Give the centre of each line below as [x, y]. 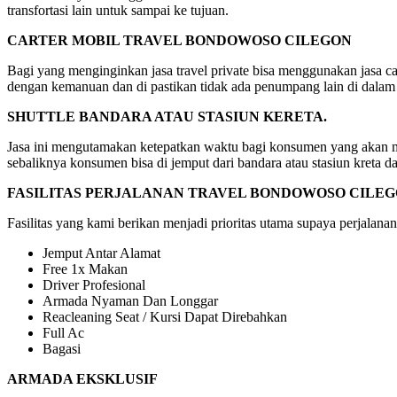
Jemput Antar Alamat [101, 253]
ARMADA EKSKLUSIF [82, 379]
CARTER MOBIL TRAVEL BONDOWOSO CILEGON [179, 41]
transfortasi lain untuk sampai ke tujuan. [118, 11]
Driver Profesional [94, 285]
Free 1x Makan [85, 269]
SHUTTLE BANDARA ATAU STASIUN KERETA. [167, 117]
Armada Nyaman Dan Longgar [130, 301]
